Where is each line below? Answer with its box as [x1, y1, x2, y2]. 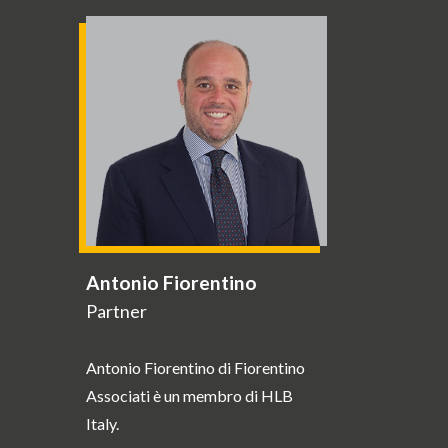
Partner [86, 299, 147, 322]
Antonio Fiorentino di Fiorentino [86, 357, 305, 377]
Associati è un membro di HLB [86, 385, 293, 405]
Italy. [86, 413, 119, 433]
